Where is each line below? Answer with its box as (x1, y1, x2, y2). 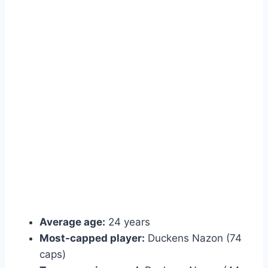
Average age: (39, 215, 105, 228)
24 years (105, 215, 150, 228)
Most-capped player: (39, 232, 145, 244)
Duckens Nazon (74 (145, 232, 242, 244)
